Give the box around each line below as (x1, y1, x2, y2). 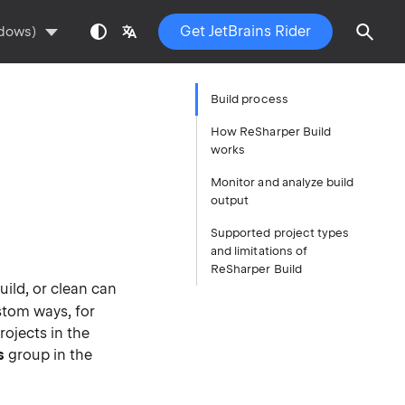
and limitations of (211, 244, 308, 258)
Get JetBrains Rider (179, 23, 311, 40)
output (211, 193, 250, 207)
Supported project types (211, 226, 350, 240)
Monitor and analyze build (211, 175, 354, 189)
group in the (4, 346, 93, 363)
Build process (211, 92, 288, 106)
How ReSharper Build (211, 125, 332, 138)
